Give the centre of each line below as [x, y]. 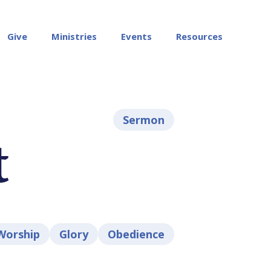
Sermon [144, 120]
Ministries [74, 36]
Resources [199, 36]
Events [136, 36]
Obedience [136, 234]
